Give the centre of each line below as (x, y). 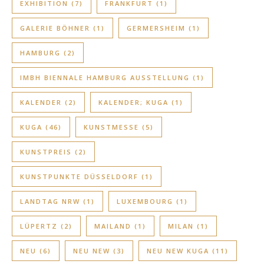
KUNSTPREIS (46, 151)
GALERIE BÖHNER (55, 28)
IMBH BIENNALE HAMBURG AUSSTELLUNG (105, 77)
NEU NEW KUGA (178, 250)
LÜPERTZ (39, 226)
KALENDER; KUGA (133, 102)
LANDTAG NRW (50, 201)
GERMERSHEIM (156, 28)
